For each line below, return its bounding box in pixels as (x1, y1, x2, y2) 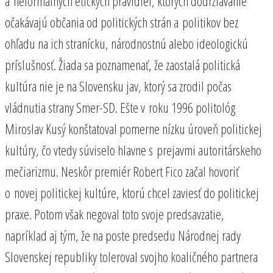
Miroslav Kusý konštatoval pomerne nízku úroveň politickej (5, 119, 262, 138)
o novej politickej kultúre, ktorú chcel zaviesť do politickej (5, 183, 259, 202)
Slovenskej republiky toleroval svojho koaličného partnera (5, 247, 258, 266)
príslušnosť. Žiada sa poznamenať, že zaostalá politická (5, 55, 240, 74)
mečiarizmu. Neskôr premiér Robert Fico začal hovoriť (5, 161, 239, 180)
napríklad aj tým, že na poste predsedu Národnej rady (5, 225, 241, 244)
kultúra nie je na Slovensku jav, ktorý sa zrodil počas (5, 76, 232, 95)
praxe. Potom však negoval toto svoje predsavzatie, (5, 204, 224, 223)
